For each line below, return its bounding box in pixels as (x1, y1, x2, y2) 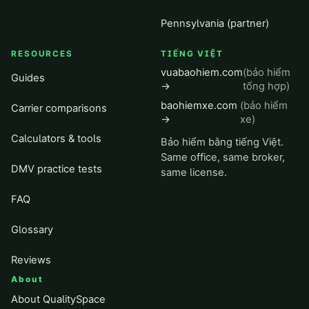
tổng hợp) (243, 80, 290, 92)
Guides (11, 72, 45, 84)
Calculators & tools (11, 132, 101, 145)
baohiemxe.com (161, 99, 237, 112)
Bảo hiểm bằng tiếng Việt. (161, 136, 283, 148)
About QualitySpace (11, 293, 106, 306)
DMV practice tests (11, 163, 102, 175)
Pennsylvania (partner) (161, 17, 269, 30)
